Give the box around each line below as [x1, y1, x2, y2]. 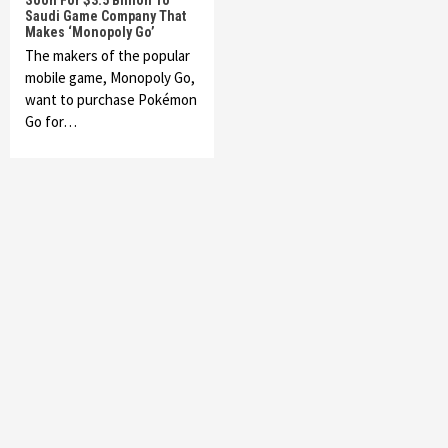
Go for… [25, 112, 77, 131]
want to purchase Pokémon [25, 90, 197, 109]
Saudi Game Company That [25, 8, 186, 24]
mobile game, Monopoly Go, [25, 68, 195, 87]
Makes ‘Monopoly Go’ [25, 24, 155, 40]
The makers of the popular [25, 46, 190, 65]
